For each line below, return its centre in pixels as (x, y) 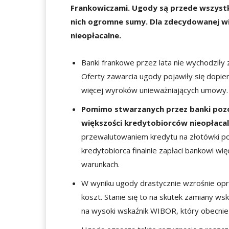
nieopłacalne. (96, 35)
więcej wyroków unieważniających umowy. (155, 90)
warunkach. (100, 164)
